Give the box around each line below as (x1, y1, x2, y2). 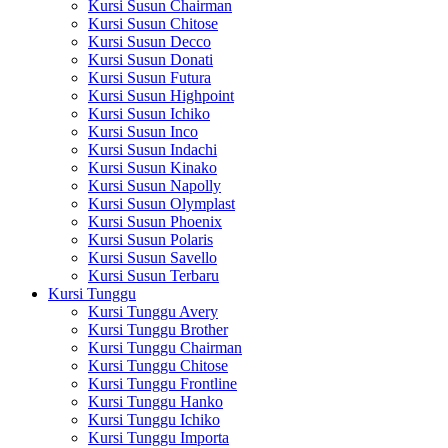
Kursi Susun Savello (88, 249, 217, 266)
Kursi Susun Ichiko (88, 105, 210, 122)
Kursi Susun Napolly (88, 177, 221, 194)
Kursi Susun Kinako (88, 159, 217, 176)
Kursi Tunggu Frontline (88, 375, 237, 392)
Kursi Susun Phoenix (88, 213, 222, 230)
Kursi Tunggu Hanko (88, 393, 223, 410)
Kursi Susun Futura (88, 69, 211, 86)
